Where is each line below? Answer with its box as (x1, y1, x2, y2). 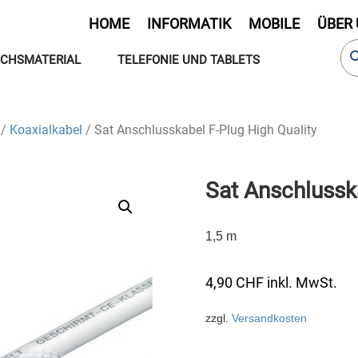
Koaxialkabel (10, 122, 82, 137)
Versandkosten (232, 311, 307, 324)
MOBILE (249, 15, 300, 32)
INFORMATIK (147, 15, 232, 32)
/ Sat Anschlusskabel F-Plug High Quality (82, 122, 317, 137)
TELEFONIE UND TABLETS (117, 53, 261, 67)
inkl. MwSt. (267, 273, 337, 291)
